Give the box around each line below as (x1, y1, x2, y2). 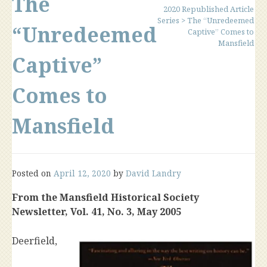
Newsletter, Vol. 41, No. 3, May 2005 (12, 205, 184, 218)
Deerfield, (12, 234, 57, 247)
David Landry (126, 167, 181, 179)
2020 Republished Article (163, 4, 254, 14)
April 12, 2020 (54, 167, 111, 179)
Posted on (12, 167, 54, 179)
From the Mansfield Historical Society (12, 191, 199, 204)
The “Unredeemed (187, 15, 254, 26)
